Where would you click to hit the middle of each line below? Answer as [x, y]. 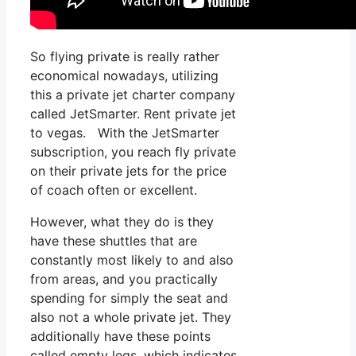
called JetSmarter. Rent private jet [133, 114]
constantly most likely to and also [132, 260]
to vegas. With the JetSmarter [125, 133]
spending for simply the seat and [129, 298]
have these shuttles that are [114, 241]
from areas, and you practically [124, 279]
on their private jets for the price [128, 171]
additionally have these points [120, 337]
